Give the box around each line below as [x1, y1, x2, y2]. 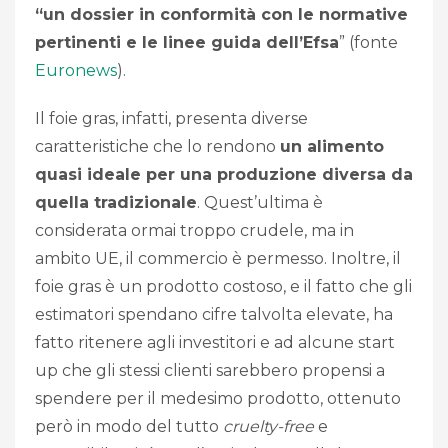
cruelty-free [223, 417, 314, 437]
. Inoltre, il [324, 249, 401, 269]
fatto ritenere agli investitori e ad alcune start [35, 333, 395, 353]
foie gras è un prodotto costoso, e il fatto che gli [35, 277, 412, 297]
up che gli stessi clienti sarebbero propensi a [35, 361, 385, 381]
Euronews [35, 61, 117, 81]
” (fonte [339, 33, 398, 53]
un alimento [280, 137, 384, 157]
